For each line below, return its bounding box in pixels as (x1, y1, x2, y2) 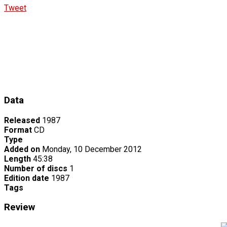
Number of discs (4, 163, 67, 173)
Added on (4, 144, 40, 154)
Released (4, 115, 40, 125)
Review (4, 202, 35, 213)
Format (4, 125, 32, 135)
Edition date (4, 173, 49, 183)
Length (4, 154, 31, 164)
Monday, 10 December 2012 (42, 144, 142, 154)
